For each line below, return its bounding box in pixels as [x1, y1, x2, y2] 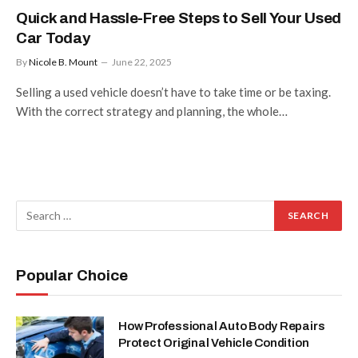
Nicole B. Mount [29, 55, 97, 68]
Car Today [16, 29, 90, 46]
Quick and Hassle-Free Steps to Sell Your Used [16, 9, 342, 26]
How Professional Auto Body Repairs [118, 319, 325, 332]
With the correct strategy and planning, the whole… [16, 103, 288, 118]
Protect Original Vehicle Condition [118, 336, 309, 349]
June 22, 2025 [112, 55, 172, 68]
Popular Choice [16, 266, 128, 284]
